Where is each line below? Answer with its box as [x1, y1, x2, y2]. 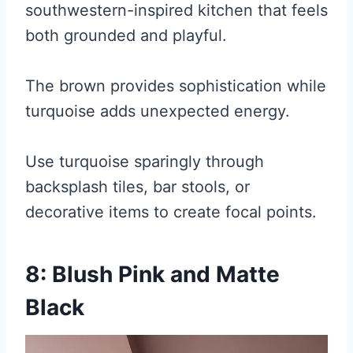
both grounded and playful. [25, 25, 227, 45]
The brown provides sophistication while [25, 76, 326, 95]
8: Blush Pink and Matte [25, 260, 280, 288]
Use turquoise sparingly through [25, 151, 264, 171]
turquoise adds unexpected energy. [25, 101, 290, 121]
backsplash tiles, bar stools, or [25, 176, 250, 196]
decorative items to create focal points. [25, 202, 317, 221]
